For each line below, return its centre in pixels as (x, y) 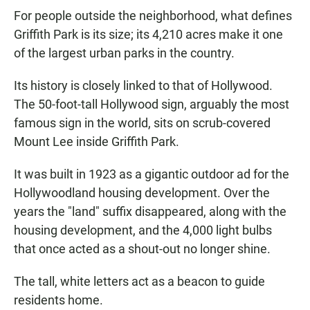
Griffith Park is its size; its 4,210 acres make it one (148, 34)
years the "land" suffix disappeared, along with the (150, 211)
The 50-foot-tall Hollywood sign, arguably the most (152, 104)
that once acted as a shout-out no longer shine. (142, 249)
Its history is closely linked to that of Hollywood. (143, 85)
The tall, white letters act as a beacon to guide (139, 281)
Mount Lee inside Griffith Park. (97, 142)
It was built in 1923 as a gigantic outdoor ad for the (152, 174)
